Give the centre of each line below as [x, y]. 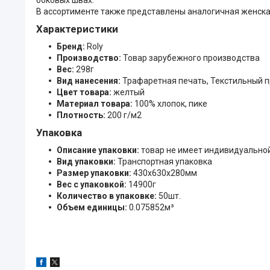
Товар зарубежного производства [191, 58]
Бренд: [72, 46]
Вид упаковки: [87, 161]
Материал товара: [96, 103]
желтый [129, 92]
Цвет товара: [85, 92]
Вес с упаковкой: [93, 184]
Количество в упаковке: [108, 196]
